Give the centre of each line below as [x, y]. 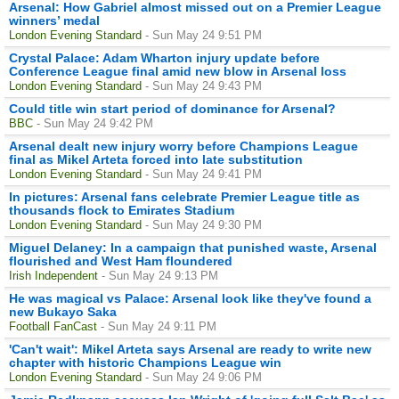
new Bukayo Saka [63, 311]
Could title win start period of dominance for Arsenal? [172, 108]
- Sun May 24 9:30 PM [204, 224]
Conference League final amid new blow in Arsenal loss [178, 71]
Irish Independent [53, 275]
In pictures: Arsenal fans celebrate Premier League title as [184, 196]
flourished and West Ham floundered [121, 261]
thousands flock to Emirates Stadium [122, 210]
